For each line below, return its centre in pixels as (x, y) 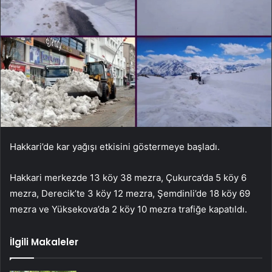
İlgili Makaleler (44, 242)
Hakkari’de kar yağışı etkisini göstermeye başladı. (115, 146)
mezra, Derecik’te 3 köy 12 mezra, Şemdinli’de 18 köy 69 (130, 193)
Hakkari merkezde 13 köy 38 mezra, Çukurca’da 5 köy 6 (128, 177)
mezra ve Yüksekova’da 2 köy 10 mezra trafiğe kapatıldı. (128, 209)
